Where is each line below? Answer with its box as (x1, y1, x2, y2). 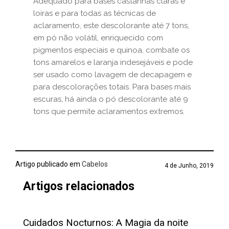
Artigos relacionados (23, 179, 134, 193)
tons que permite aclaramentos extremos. (33, 107, 185, 116)
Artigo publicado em (15, 160, 80, 168)
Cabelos (80, 160, 108, 168)
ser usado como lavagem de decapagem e (33, 70, 192, 79)
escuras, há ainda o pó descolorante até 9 (33, 95, 188, 104)
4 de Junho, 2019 (165, 162, 214, 169)
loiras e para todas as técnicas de (33, 9, 156, 18)
